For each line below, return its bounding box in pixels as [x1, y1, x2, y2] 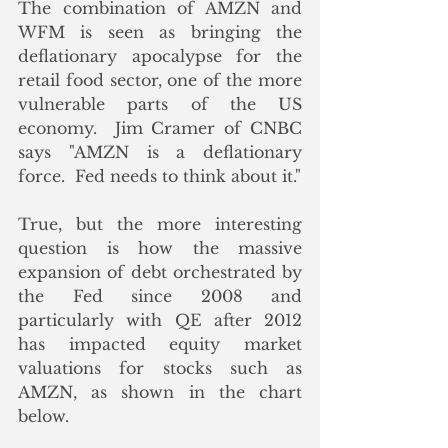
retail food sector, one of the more [18, 70, 302, 91]
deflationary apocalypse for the [18, 46, 302, 67]
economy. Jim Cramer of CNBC [18, 118, 302, 139]
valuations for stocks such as [18, 358, 302, 379]
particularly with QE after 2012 [18, 310, 302, 331]
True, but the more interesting [18, 214, 302, 235]
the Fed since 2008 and [18, 286, 302, 307]
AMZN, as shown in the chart [18, 382, 302, 403]
